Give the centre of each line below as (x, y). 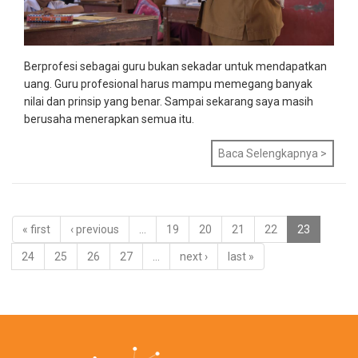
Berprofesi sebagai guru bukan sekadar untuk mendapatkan (175, 66)
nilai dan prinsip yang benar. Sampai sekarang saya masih (169, 101)
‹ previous (95, 229)
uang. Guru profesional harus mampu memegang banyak (168, 84)
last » (241, 257)
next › (194, 257)
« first (36, 229)
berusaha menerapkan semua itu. (109, 119)
